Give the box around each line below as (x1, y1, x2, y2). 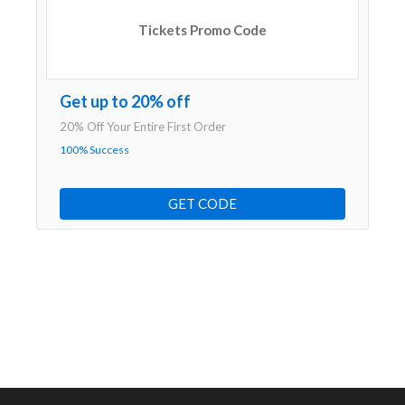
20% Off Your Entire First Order (60, 119, 226, 135)
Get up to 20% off (60, 91, 191, 112)
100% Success (60, 143, 129, 157)
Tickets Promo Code (138, 21, 267, 38)
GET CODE (168, 195, 237, 212)
